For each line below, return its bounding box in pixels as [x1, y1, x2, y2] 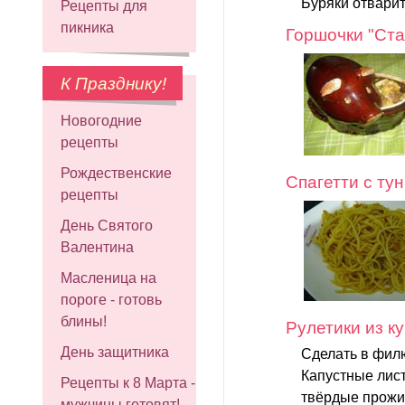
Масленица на [61, 270, 156, 286]
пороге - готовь [61, 292, 162, 307]
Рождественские [61, 165, 172, 181]
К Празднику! [61, 74, 166, 93]
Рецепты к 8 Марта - [61, 375, 195, 391]
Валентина [61, 240, 134, 255]
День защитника [61, 344, 169, 360]
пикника [61, 20, 114, 35]
